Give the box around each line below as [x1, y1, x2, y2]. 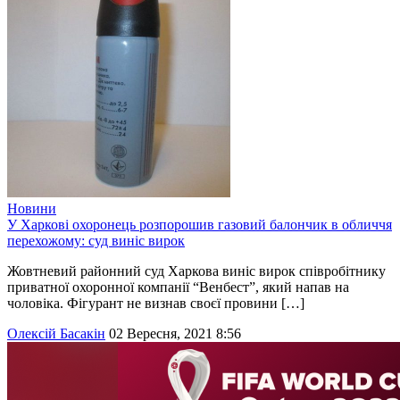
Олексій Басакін [7, 326, 105, 342]
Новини [7, 201, 56, 217]
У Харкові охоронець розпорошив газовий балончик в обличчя [7, 217, 392, 233]
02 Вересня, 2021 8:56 [109, 326, 241, 342]
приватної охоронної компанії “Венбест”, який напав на [7, 279, 349, 296]
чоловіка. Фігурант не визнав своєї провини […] [7, 296, 304, 312]
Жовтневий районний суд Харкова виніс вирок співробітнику [7, 263, 386, 279]
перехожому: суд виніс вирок [7, 233, 185, 249]
